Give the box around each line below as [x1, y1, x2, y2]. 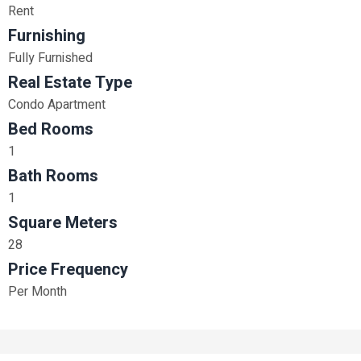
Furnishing [8, 24, 85, 48]
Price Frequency [8, 258, 128, 281]
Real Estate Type [8, 71, 132, 94]
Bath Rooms [8, 164, 98, 188]
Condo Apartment [8, 95, 106, 114]
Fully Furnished [8, 48, 93, 68]
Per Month [8, 282, 67, 301]
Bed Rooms [8, 118, 93, 141]
